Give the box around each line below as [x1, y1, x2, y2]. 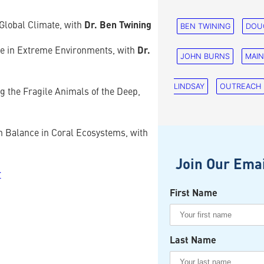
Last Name [170, 236, 217, 246]
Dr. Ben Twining [84, 21, 151, 31]
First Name [170, 189, 218, 199]
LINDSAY [174, 82, 205, 91]
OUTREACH [220, 82, 262, 91]
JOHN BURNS [180, 52, 230, 61]
